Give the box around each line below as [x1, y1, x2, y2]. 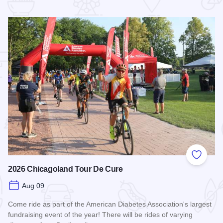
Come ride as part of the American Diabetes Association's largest [8, 200, 212, 208]
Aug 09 [22, 181, 44, 190]
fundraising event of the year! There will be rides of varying [8, 210, 193, 219]
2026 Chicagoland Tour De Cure [8, 164, 123, 173]
